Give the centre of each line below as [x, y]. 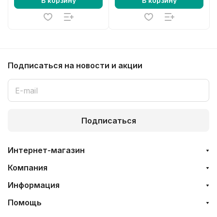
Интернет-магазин [46, 150]
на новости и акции [103, 65]
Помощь [25, 202]
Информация [34, 185]
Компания [28, 168]
